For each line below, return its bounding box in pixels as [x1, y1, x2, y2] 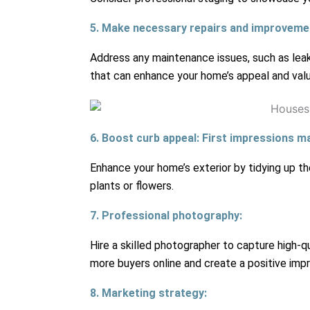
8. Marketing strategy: [90, 286, 207, 300]
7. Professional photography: [90, 209, 242, 223]
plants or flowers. [90, 179, 174, 193]
